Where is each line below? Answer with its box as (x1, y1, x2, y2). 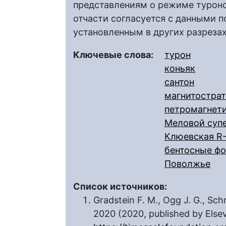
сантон (164, 77, 194, 87)
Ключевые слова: (73, 49, 155, 60)
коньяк (164, 63, 195, 74)
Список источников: (73, 181, 169, 192)
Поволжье (164, 158, 210, 169)
